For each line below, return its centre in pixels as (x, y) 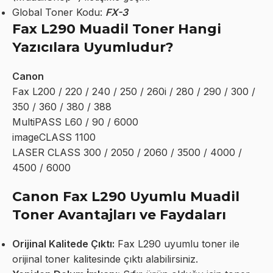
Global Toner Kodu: (59, 12)
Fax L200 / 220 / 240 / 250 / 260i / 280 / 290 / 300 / (134, 91)
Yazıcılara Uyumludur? (93, 47)
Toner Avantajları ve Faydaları (119, 214)
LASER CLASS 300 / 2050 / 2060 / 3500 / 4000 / (127, 152)
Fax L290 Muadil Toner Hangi (117, 29)
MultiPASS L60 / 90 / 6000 (75, 122)
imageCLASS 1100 (54, 137)
